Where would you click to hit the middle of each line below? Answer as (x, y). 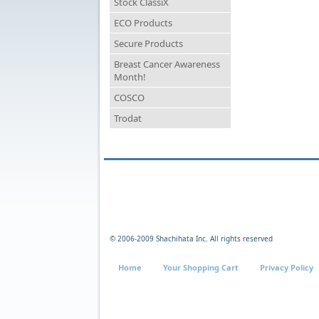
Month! (130, 77)
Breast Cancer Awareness (167, 64)
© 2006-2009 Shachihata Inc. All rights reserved (191, 239)
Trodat (128, 118)
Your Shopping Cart (201, 267)
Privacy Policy (287, 267)
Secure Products (148, 43)
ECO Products (143, 23)
